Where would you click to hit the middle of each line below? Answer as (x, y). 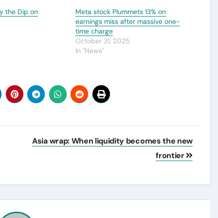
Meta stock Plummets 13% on (120, 12)
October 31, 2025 (102, 41)
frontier (171, 155)
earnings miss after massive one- (127, 21)
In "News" (90, 51)
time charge (94, 31)
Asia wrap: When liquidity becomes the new (112, 141)
